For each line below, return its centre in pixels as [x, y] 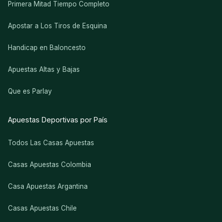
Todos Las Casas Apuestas [51, 142]
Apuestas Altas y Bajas [44, 70]
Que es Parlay [30, 91]
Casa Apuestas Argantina [48, 186]
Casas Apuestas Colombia [50, 164]
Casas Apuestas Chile [42, 208]
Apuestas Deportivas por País [58, 120]
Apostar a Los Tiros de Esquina [57, 26]
